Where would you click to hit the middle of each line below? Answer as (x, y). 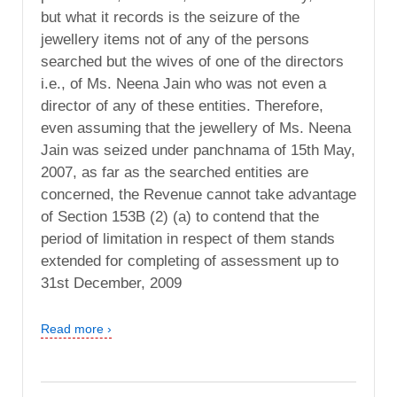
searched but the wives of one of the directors (192, 61)
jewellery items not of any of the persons (175, 39)
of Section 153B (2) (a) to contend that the (180, 216)
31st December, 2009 (111, 283)
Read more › (76, 328)
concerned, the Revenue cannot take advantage (198, 194)
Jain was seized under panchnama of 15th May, (198, 150)
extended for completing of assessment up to (190, 261)
